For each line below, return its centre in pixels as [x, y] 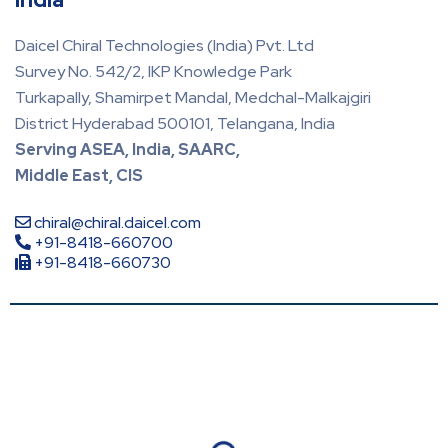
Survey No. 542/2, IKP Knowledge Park [153, 72]
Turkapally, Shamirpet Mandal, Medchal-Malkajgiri [193, 98]
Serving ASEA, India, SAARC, [127, 150]
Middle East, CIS [79, 176]
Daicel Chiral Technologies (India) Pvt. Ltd [164, 46]
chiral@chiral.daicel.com [116, 223]
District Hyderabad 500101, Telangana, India [175, 124]
